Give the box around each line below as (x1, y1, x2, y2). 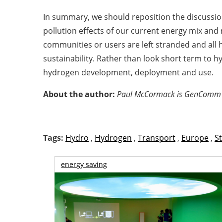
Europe (181, 132, 209, 143)
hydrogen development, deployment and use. (43, 67, 214, 78)
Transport (138, 132, 175, 143)
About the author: (43, 89, 117, 100)
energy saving (61, 160, 108, 169)
